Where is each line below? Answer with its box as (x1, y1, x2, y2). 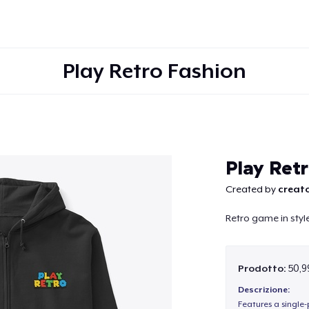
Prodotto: (237, 262, 288, 274)
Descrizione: (237, 285, 290, 295)
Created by (225, 183, 278, 195)
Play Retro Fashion (63, 59, 246, 83)
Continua (128, 149, 181, 163)
